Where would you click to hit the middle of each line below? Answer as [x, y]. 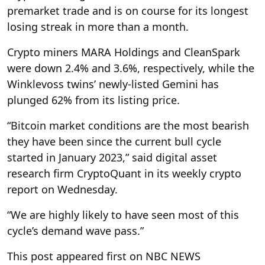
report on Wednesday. [62, 189]
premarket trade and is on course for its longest [128, 10]
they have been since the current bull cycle [114, 141]
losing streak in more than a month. [98, 26]
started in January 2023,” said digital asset [112, 157]
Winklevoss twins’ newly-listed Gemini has [113, 84]
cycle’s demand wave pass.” [75, 230]
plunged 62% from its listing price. [93, 100]
